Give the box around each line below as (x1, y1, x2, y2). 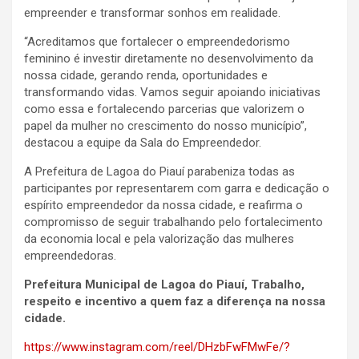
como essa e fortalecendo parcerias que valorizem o (24, 101, 305, 116)
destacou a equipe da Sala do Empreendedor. (24, 135, 261, 150)
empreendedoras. (24, 248, 116, 263)
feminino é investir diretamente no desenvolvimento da (24, 50, 313, 66)
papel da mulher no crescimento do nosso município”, (24, 118, 307, 133)
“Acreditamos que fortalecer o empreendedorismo (24, 34, 290, 49)
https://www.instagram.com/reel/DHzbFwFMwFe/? (24, 339, 290, 354)
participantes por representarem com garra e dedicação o (24, 180, 329, 196)
